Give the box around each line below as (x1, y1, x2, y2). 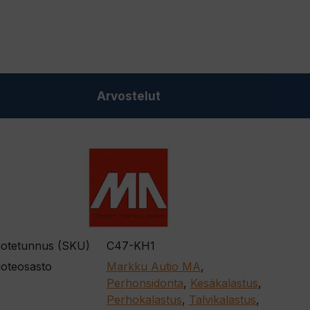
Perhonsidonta (106, 275, 183, 290)
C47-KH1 (106, 238, 155, 253)
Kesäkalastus (190, 275, 258, 290)
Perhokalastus (106, 292, 182, 307)
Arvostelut (96, 89, 161, 103)
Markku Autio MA (106, 259, 201, 273)
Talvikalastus (188, 292, 256, 307)
